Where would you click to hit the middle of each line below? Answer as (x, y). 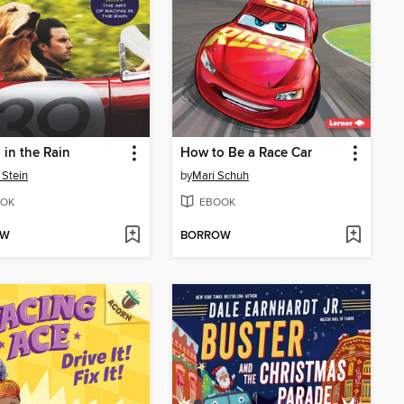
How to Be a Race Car (246, 154)
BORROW (206, 236)
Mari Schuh (220, 176)
